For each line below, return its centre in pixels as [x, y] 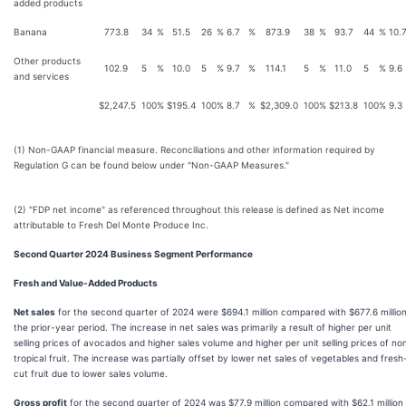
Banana [30, 32]
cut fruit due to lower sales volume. [91, 373]
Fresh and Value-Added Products [86, 283]
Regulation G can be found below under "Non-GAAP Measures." [151, 165]
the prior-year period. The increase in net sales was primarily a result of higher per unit [203, 327]
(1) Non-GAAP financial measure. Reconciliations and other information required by [194, 150]
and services [41, 76]
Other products [47, 61]
